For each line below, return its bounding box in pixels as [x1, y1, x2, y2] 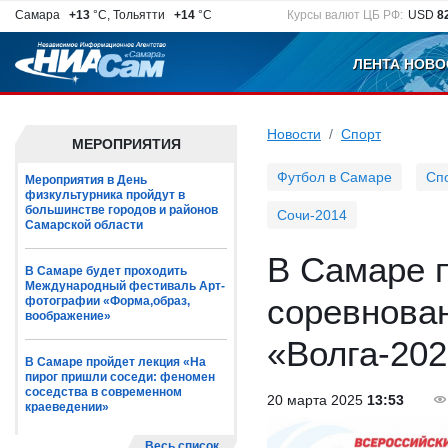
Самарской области [25, 218, 143, 232]
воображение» [25, 309, 111, 323]
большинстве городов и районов [25, 203, 218, 217]
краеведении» [25, 400, 109, 414]
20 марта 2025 [267, 392, 367, 408]
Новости [267, 126, 321, 142]
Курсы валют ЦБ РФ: [287, 8, 403, 22]
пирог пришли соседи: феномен [25, 370, 215, 384]
